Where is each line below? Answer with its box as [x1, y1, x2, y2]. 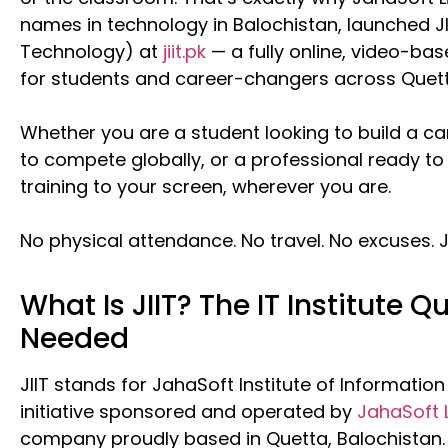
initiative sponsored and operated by [20, 399, 357, 424]
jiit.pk [163, 39, 206, 64]
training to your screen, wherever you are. [20, 174, 391, 199]
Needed [20, 319, 129, 358]
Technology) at [20, 39, 163, 64]
